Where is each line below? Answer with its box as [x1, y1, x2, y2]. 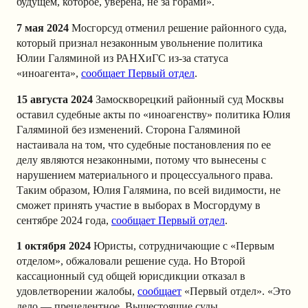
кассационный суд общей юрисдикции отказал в [16, 270, 245, 283]
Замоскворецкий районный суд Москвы [93, 93, 284, 105]
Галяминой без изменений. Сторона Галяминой [16, 123, 241, 135]
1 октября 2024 [16, 240, 93, 252]
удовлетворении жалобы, [16, 285, 137, 298]
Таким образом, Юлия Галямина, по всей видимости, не [16, 184, 280, 196]
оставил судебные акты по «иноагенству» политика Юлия [16, 108, 290, 120]
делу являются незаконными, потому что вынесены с [16, 153, 266, 166]
